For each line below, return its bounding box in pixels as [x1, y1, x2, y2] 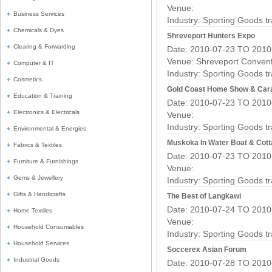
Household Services [13, 240, 69, 246]
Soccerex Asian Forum [167, 245, 246, 254]
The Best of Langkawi [167, 192, 241, 200]
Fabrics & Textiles [13, 141, 62, 148]
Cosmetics [13, 76, 42, 83]
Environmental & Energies [13, 125, 86, 132]
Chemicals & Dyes [13, 27, 64, 33]
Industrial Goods [13, 256, 59, 263]
